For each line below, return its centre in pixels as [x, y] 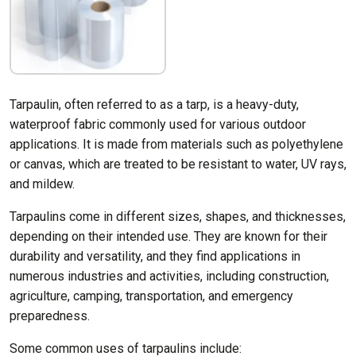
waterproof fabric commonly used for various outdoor [158, 125]
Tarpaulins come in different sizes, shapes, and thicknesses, [178, 217]
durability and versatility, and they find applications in [155, 257]
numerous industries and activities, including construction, [169, 277]
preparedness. [50, 316]
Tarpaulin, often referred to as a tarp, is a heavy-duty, [154, 105]
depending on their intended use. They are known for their [168, 237]
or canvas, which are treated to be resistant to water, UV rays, [178, 164]
